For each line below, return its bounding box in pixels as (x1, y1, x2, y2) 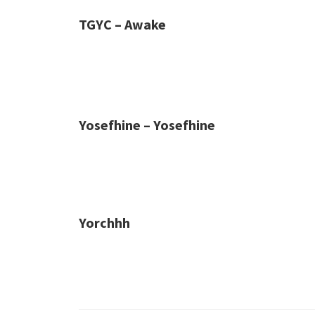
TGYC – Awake (79, 15, 166, 33)
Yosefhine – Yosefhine (79, 116, 215, 134)
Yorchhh (79, 214, 130, 231)
